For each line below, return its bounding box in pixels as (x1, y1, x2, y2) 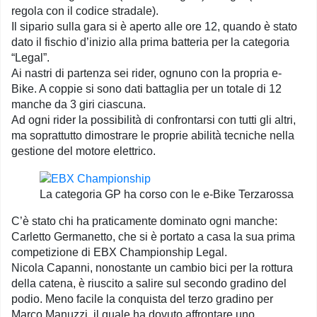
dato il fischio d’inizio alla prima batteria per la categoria (11, 36, 289, 49)
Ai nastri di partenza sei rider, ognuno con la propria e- (11, 67, 282, 80)
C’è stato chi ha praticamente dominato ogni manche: (11, 215, 277, 228)
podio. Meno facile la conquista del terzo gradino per (11, 293, 273, 306)
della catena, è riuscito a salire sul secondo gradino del (11, 277, 287, 290)
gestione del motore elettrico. (11, 145, 156, 158)
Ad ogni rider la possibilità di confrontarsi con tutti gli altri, (11, 114, 296, 127)
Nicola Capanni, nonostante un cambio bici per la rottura (11, 262, 293, 275)
